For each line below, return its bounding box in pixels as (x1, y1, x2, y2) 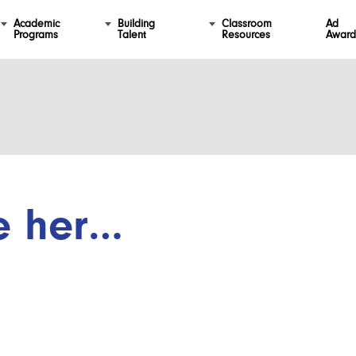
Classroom (221, 17, 272, 29)
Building (117, 17, 155, 29)
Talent (117, 29, 146, 41)
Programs (13, 29, 58, 41)
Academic (13, 17, 60, 29)
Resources (221, 29, 270, 41)
